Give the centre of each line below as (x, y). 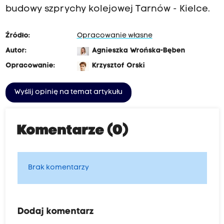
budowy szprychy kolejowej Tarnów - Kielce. (107, 9)
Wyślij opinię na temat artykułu (68, 92)
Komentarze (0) (73, 131)
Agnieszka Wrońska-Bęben (138, 51)
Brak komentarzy (58, 168)
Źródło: (17, 36)
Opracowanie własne (114, 36)
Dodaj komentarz (55, 212)
